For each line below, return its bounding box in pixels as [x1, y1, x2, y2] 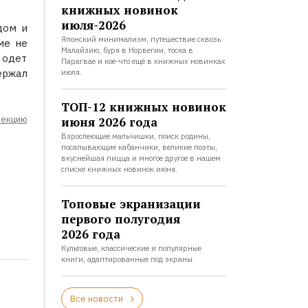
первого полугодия [60, 211, 180, 227]
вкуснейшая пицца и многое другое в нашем [60, 153, 221, 163]
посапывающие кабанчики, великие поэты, [60, 142, 217, 152]
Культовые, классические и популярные [60, 243, 201, 253]
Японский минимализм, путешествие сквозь [60, 34, 221, 44]
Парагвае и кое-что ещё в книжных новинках [60, 56, 225, 66]
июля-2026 [60, 17, 126, 33]
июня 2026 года [60, 114, 157, 130]
